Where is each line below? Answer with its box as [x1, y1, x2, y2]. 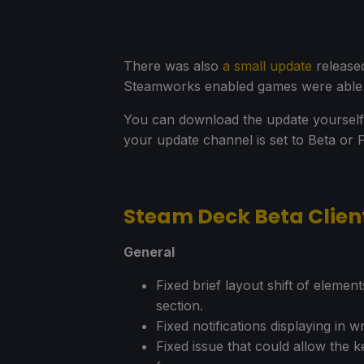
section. [156, 297, 203, 314]
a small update [223, 57, 312, 74]
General [123, 243, 175, 260]
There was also [123, 57, 223, 74]
